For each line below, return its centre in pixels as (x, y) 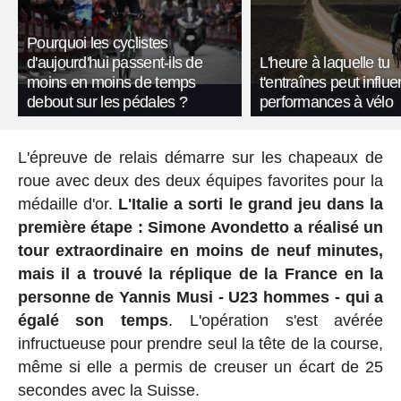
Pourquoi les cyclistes (98, 43)
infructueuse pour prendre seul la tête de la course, (200, 343)
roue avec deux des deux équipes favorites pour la (200, 180)
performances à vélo (326, 102)
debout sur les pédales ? (107, 102)
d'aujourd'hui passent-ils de (115, 62)
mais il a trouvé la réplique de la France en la (200, 273)
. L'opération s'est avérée (276, 320)
